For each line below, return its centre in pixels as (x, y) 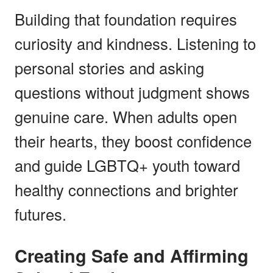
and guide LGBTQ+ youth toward (127, 165)
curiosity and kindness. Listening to (135, 43)
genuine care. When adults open (126, 116)
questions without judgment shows (132, 92)
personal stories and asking (109, 67)
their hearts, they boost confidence (133, 140)
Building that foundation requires (126, 19)
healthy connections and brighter (126, 189)
